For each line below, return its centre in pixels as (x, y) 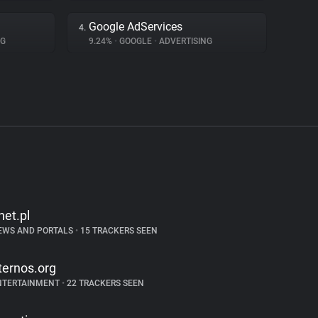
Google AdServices (136, 27)
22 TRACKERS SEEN (104, 283)
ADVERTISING (185, 41)
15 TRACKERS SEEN (117, 231)
